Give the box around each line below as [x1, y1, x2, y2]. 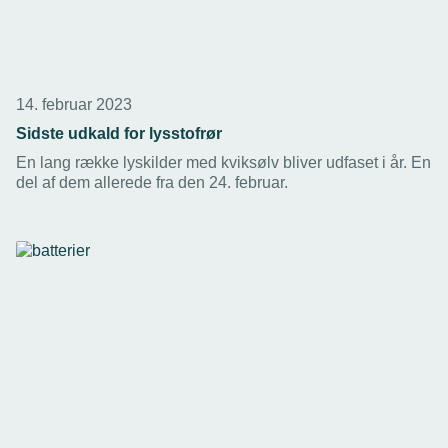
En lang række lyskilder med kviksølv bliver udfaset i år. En [16, 154, 431, 172]
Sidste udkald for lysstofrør [16, 125, 222, 143]
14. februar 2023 [16, 96, 132, 114]
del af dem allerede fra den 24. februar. [16, 174, 288, 192]
